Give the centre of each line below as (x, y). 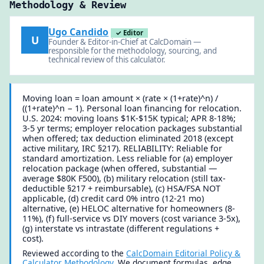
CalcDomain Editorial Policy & (184, 253)
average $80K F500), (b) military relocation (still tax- (124, 178)
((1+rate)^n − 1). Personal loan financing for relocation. (132, 108)
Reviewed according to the (75, 253)
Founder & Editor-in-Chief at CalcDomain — (125, 42)
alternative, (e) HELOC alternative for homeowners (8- (129, 208)
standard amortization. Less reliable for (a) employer (128, 158)
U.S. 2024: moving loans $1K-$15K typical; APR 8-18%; (129, 118)
